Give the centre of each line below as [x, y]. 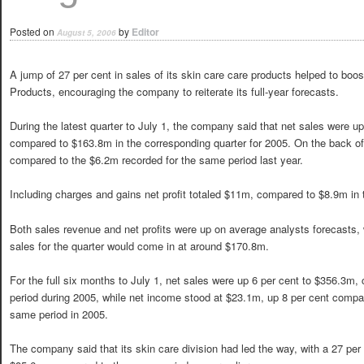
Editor [145, 32]
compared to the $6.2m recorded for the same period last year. [156, 160]
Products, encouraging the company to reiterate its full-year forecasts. [174, 92]
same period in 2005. [59, 314]
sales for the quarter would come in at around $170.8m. [139, 245]
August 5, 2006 [87, 32]
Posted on [33, 31]
